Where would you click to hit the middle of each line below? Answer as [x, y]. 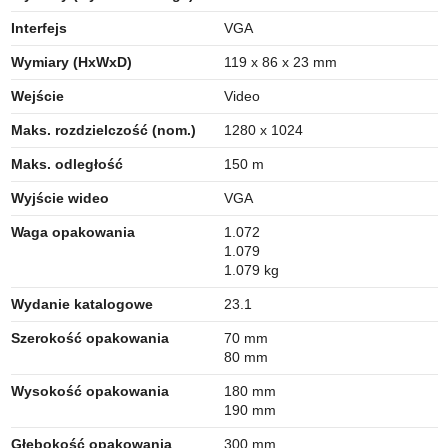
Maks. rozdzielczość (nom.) [103, 129]
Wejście [37, 95]
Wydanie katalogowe [81, 303]
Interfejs [38, 27]
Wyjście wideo [59, 197]
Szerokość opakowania [89, 337]
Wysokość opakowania [89, 390]
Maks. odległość [66, 163]
